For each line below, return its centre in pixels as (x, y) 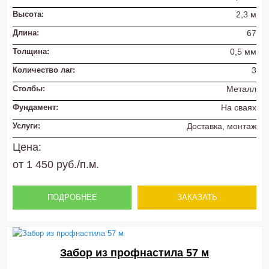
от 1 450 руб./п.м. (56, 164)
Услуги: (26, 126)
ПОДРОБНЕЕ (72, 197)
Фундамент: (35, 107)
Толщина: (31, 51)
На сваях (239, 108)
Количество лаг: (44, 70)
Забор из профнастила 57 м (134, 252)
